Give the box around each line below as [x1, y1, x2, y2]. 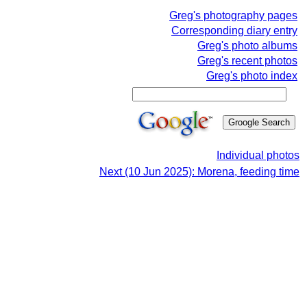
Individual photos [217, 149, 299, 161]
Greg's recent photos [197, 55, 297, 66]
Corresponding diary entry [171, 25, 297, 36]
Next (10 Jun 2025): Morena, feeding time [99, 166, 299, 177]
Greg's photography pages [169, 10, 297, 21]
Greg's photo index [206, 70, 297, 82]
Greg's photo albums [197, 40, 297, 51]
